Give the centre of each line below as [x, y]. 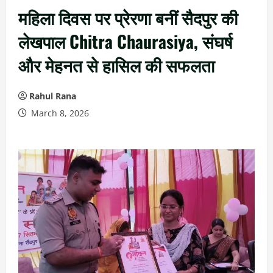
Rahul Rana [53, 96]
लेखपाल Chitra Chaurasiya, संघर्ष [125, 41]
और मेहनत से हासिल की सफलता [116, 65]
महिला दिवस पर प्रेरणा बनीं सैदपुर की [128, 17]
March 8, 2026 [59, 113]
